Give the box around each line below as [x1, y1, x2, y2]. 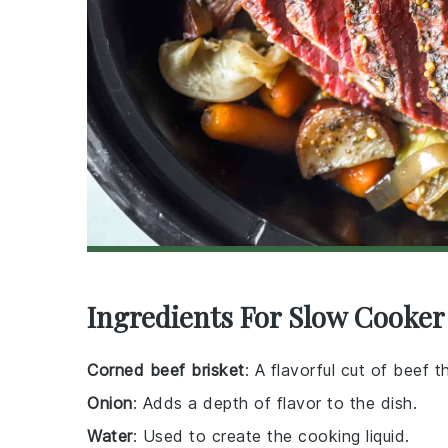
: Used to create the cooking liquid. [132, 426, 410, 446]
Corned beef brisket [87, 360, 245, 380]
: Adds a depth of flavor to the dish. [132, 393, 417, 413]
